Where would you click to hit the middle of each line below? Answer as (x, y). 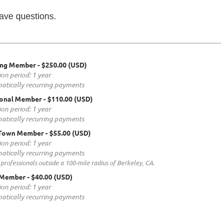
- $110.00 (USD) (68, 99)
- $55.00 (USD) (68, 133)
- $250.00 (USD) (62, 65)
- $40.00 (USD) (50, 177)
